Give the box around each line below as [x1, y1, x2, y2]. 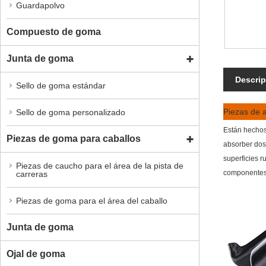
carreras [16, 169, 47, 179]
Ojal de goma [7, 248, 65, 259]
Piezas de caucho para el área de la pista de [16, 160, 183, 170]
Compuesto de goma [7, 26, 101, 37]
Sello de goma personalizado [16, 107, 125, 117]
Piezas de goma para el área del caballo [16, 195, 167, 205]
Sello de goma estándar [16, 80, 106, 90]
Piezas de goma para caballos [7, 133, 141, 144]
